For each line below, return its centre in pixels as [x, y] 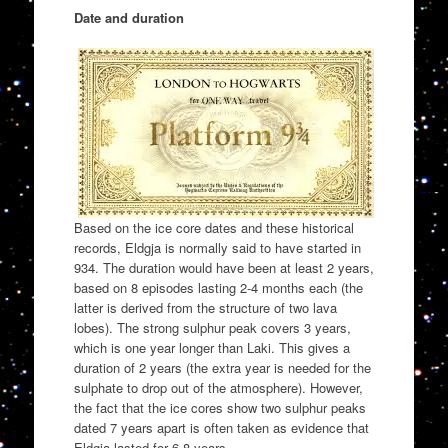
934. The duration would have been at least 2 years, [223, 267]
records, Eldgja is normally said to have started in [217, 247]
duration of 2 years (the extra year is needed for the [222, 367]
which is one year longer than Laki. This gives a [211, 347]
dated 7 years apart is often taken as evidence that [221, 427]
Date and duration [128, 18]
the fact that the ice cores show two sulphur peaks [219, 407]
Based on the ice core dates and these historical [213, 227]
